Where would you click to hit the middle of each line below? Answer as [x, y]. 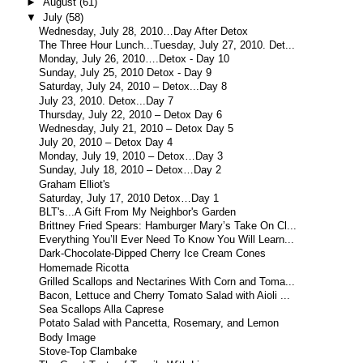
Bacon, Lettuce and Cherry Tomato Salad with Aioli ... [165, 295]
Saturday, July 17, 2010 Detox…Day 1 [129, 198]
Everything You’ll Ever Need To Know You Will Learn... [167, 240]
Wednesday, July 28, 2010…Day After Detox [144, 31]
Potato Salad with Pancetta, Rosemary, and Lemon [159, 324]
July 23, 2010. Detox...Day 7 [107, 101]
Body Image [68, 337]
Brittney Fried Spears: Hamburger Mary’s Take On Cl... [168, 226]
